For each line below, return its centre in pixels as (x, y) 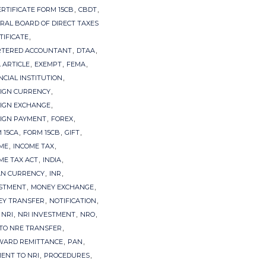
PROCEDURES (67, 256)
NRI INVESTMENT (47, 215)
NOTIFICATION (73, 201)
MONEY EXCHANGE (62, 187)
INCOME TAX (34, 146)
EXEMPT (48, 64)
